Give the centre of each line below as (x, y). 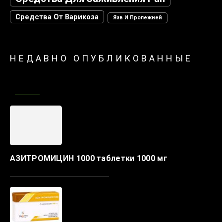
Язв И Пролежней (138, 18)
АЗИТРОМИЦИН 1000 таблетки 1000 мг (89, 159)
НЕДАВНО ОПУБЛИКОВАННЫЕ (101, 58)
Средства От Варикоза (57, 17)
